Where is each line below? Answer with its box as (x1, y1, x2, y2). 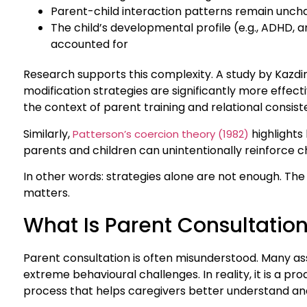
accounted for (51, 36, 128, 53)
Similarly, (23, 125, 73, 142)
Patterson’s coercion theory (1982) (73, 126, 249, 141)
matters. (23, 185, 70, 201)
